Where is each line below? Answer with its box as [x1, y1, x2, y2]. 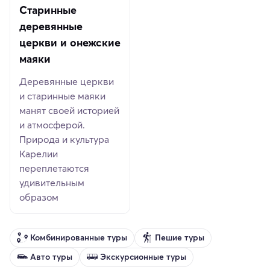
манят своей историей [19, 104, 120, 116]
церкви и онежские [19, 35, 121, 49]
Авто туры [30, 251, 72, 263]
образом [19, 190, 59, 203]
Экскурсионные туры [100, 251, 186, 263]
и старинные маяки [19, 89, 106, 102]
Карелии [19, 147, 58, 160]
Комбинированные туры [30, 232, 127, 243]
